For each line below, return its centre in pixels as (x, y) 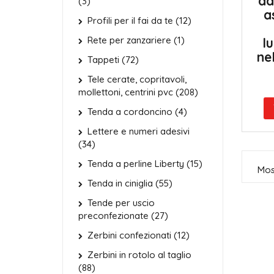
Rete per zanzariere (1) (136, 40)
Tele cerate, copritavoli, (137, 79)
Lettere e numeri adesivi (139, 131)
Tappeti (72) (113, 60)
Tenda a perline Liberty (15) (145, 164)
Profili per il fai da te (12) (139, 20)
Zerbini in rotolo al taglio (139, 255)
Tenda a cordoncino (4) (137, 112)
